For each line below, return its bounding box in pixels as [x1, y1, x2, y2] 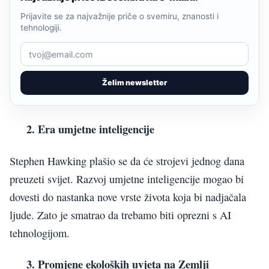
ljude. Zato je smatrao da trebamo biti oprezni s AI [10, 207, 231, 222]
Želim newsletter [102, 78, 167, 88]
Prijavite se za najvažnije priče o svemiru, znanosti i [20, 11, 219, 22]
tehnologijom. [10, 225, 70, 240]
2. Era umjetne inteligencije [10, 121, 154, 138]
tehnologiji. [20, 23, 62, 33]
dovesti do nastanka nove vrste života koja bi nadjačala [10, 189, 246, 204]
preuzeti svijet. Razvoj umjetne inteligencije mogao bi [10, 171, 244, 186]
